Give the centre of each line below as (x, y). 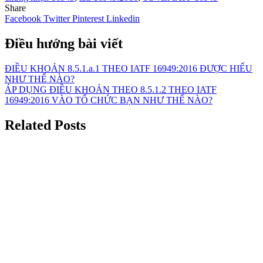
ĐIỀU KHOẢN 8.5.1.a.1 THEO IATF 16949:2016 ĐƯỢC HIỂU (129, 68)
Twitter (58, 18)
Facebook (24, 18)
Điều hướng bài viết (64, 43)
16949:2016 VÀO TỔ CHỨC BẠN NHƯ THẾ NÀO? (109, 100)
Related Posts (45, 125)
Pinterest (89, 18)
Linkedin (123, 18)
